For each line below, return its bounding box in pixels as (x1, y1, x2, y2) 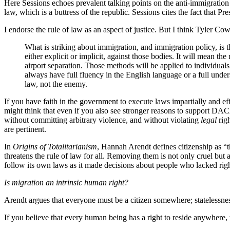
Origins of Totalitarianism (13, 142, 97, 151)
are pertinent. (4, 124, 46, 133)
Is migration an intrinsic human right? (4, 178, 128, 187)
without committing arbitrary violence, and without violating (4, 115, 201, 124)
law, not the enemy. (25, 79, 87, 88)
